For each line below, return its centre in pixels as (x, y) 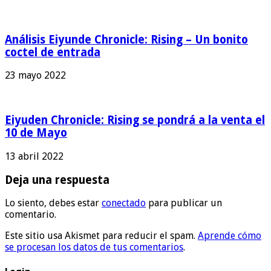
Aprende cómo (230, 236)
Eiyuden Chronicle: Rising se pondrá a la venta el (135, 120)
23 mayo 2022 (35, 76)
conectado (124, 203)
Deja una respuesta (57, 180)
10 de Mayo (36, 133)
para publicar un (184, 203)
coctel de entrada (53, 52)
